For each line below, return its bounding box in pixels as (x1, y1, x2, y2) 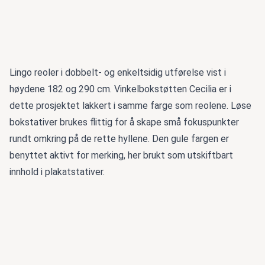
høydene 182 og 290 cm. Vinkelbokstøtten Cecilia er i (9, 83, 231, 95)
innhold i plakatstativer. (9, 166, 105, 178)
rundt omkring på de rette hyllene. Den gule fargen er (9, 133, 229, 145)
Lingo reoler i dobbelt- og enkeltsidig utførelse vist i (9, 67, 226, 79)
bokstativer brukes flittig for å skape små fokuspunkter (9, 117, 239, 128)
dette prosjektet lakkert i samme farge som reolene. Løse (9, 100, 251, 112)
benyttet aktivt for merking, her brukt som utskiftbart (9, 150, 233, 161)
